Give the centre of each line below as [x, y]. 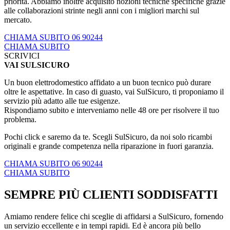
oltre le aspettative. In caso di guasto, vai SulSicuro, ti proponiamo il [114, 92]
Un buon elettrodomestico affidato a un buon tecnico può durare [108, 83]
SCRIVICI [22, 56]
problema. [20, 120]
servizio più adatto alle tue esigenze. [62, 101]
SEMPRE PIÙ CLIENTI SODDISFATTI [111, 194]
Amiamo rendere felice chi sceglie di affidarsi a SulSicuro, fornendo [114, 216]
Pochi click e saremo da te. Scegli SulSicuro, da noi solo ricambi [108, 137]
